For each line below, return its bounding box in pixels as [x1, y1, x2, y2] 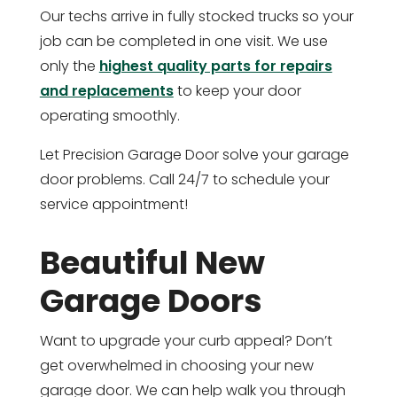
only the [39, 55, 99, 76]
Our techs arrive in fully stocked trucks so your [39, 5, 354, 27]
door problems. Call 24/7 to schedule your [39, 168, 330, 190]
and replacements [39, 80, 174, 101]
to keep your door [173, 80, 301, 101]
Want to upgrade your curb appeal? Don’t [39, 330, 332, 351]
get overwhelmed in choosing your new [39, 354, 314, 376]
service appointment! [39, 193, 188, 214]
